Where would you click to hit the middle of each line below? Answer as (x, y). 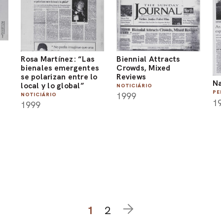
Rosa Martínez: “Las (58, 59)
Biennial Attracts (148, 59)
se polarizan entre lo (59, 76)
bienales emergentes (60, 68)
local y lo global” (53, 85)
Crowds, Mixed (144, 68)
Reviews (131, 76)
